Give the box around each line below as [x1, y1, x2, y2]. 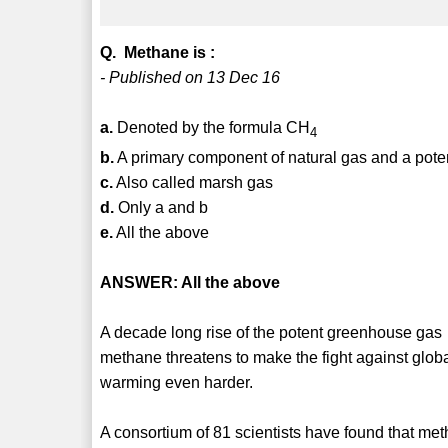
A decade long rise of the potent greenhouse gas [100, 324, 443, 342]
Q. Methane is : [100, 43, 216, 61]
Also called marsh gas [113, 174, 274, 192]
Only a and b [114, 199, 209, 217]
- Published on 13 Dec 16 [100, 68, 281, 86]
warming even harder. [100, 374, 254, 392]
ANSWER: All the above [100, 274, 281, 292]
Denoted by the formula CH [113, 118, 311, 136]
